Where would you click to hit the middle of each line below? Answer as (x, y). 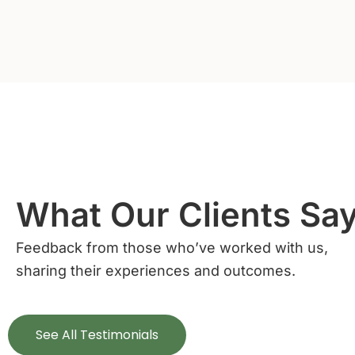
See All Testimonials (97, 335)
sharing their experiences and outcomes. (156, 270)
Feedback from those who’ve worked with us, (172, 247)
